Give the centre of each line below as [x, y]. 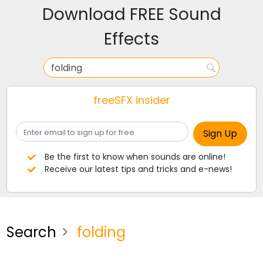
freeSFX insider [131, 100]
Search [32, 232]
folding [100, 232]
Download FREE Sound [131, 14]
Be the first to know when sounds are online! [135, 157]
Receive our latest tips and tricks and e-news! [138, 169]
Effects [131, 39]
